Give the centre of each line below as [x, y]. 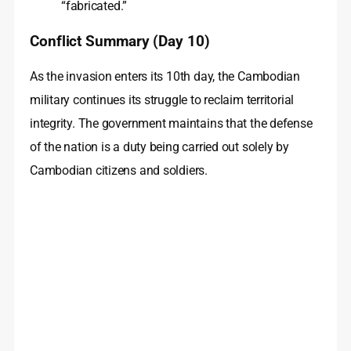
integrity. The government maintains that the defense [171, 123]
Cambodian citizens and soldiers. [119, 170]
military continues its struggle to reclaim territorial [162, 100]
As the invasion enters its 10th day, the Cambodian [165, 76]
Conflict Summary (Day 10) [120, 41]
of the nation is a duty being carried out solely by [159, 147]
